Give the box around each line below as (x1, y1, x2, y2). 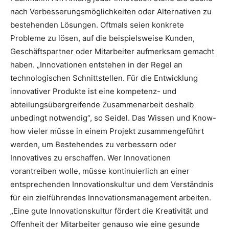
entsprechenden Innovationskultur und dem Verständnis (10, 179, 214, 189)
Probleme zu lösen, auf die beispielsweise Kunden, (10, 33, 195, 43)
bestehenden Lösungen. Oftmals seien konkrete (10, 19, 184, 30)
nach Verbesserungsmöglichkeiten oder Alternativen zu (10, 6, 212, 16)
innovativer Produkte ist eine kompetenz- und (10, 86, 176, 96)
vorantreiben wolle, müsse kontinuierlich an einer (10, 166, 190, 176)
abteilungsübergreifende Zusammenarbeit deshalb (10, 99, 194, 109)
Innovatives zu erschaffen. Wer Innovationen (10, 152, 171, 163)
